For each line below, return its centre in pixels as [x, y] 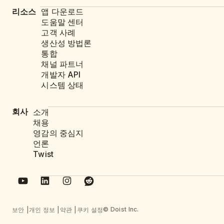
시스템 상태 [62, 85]
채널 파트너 [62, 64]
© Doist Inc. [121, 209]
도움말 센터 [62, 22]
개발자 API [61, 75]
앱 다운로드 [62, 12]
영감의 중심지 [58, 133]
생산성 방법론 [66, 43]
